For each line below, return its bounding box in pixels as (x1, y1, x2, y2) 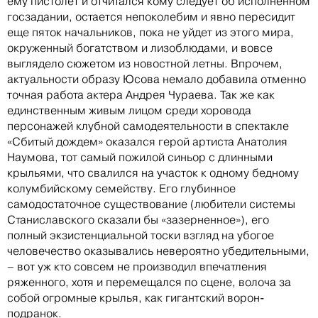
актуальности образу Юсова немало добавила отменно (7, 72, 306, 86)
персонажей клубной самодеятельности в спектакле (7, 119, 289, 133)
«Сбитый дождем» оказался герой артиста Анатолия (7, 134, 287, 148)
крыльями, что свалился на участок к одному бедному (7, 165, 299, 180)
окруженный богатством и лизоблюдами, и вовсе (7, 40, 273, 55)
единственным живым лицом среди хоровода (7, 103, 251, 117)
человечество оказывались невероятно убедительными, (7, 243, 309, 258)
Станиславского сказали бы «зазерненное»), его (7, 212, 269, 226)
